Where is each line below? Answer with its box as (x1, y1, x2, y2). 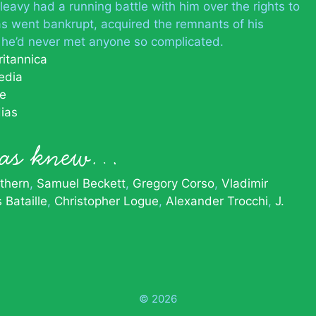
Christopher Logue (54, 194, 159, 208)
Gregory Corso (133, 176, 214, 190)
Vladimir (221, 176, 268, 190)
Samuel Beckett (37, 176, 126, 190)
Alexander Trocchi (166, 194, 268, 208)
